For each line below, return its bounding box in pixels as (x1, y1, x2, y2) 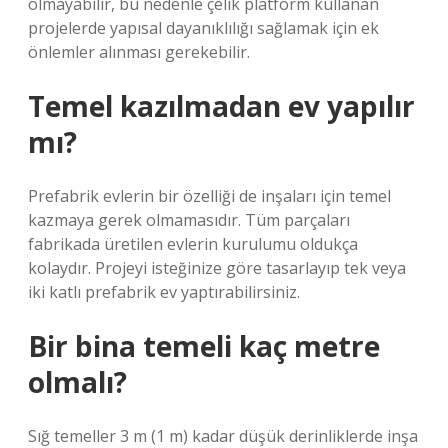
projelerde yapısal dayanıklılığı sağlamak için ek (28, 17, 379, 39)
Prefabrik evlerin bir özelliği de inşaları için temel (28, 185, 391, 207)
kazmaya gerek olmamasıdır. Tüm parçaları (28, 209, 350, 231)
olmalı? (28, 363, 127, 401)
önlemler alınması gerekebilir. (28, 41, 250, 63)
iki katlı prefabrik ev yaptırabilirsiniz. (28, 281, 300, 303)
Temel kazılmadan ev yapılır (28, 87, 415, 125)
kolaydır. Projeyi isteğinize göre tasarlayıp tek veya (28, 257, 406, 279)
